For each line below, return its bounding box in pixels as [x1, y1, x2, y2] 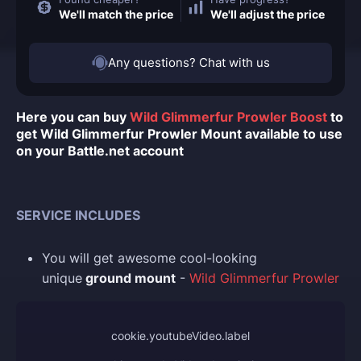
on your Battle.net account [16, 143, 184, 160]
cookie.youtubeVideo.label [111, 329, 250, 343]
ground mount [82, 270, 176, 287]
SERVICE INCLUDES [16, 207, 140, 224]
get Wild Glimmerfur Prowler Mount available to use [16, 126, 342, 143]
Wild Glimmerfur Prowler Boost [130, 109, 327, 126]
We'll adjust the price [210, 7, 326, 22]
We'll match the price [58, 7, 173, 22]
